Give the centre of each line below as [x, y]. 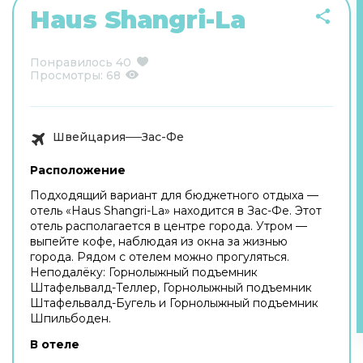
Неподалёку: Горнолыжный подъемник [144, 272]
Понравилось [71, 62]
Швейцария [89, 137]
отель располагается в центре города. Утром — [169, 226]
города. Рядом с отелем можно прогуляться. [160, 257]
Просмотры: [68, 75]
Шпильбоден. [70, 318]
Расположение [78, 170]
